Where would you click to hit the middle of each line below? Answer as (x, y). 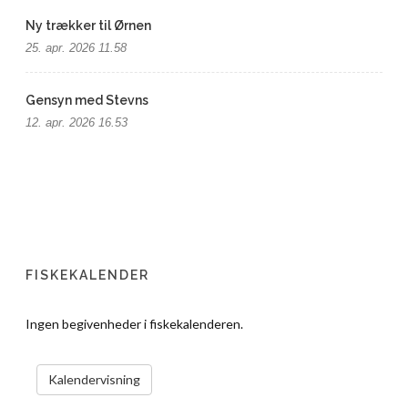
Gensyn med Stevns (87, 100)
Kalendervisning (95, 379)
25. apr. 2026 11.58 (76, 48)
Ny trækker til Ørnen (89, 25)
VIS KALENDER (223, 371)
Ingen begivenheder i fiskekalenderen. (135, 324)
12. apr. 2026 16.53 (77, 122)
